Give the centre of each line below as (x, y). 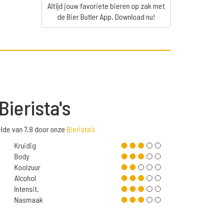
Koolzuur (27, 167)
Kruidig (25, 146)
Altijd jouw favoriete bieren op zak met (106, 6)
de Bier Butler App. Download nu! (106, 17)
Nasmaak (28, 200)
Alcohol (25, 178)
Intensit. (26, 189)
